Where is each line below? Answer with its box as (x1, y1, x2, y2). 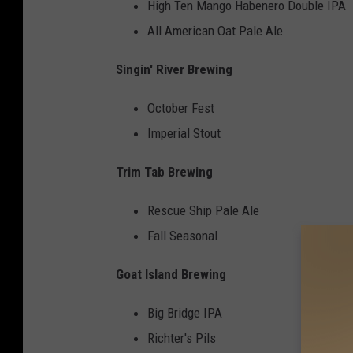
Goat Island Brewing (116, 266, 226, 283)
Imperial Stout (147, 125, 221, 142)
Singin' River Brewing (116, 61, 232, 78)
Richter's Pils (147, 330, 216, 347)
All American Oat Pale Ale (147, 23, 283, 39)
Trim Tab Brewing (116, 164, 213, 180)
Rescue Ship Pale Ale (147, 203, 259, 219)
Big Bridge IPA (147, 305, 222, 321)
